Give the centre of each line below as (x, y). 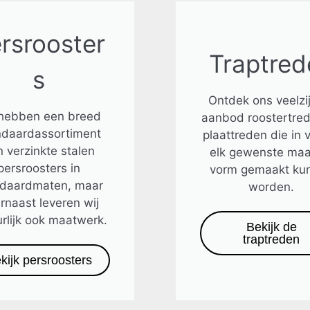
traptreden (271, 239)
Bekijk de (271, 227)
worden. (271, 187)
